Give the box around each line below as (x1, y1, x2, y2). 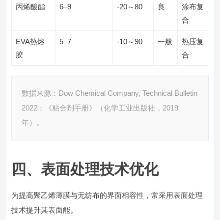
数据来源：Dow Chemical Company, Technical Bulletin (22, 89, 198, 97)
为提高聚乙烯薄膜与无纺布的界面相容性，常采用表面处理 (11, 191, 203, 199)
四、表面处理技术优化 (11, 161, 159, 177)
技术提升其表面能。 (11, 206, 78, 214)
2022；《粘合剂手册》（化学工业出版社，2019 (22, 104, 179, 112)
